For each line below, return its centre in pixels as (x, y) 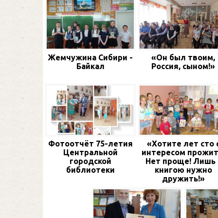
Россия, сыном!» (183, 66)
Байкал (90, 66)
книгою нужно (183, 170)
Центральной (90, 152)
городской (90, 161)
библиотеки (90, 170)
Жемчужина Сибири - (90, 58)
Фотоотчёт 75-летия (90, 143)
